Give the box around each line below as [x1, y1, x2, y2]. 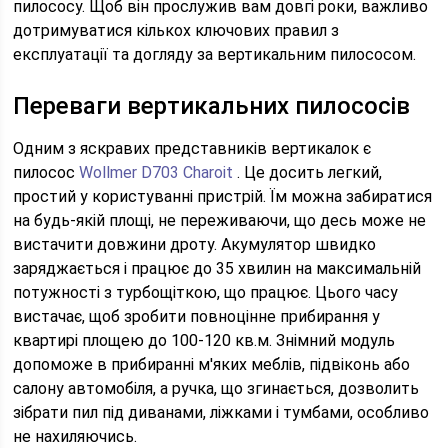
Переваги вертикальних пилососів [13, 92, 411, 120]
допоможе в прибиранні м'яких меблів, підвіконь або [13, 355, 411, 374]
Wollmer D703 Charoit [79, 163, 234, 182]
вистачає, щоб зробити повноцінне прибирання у [13, 307, 381, 326]
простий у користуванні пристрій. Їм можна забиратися [13, 187, 433, 206]
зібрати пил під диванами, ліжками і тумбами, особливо [13, 403, 430, 422]
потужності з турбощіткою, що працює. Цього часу [13, 283, 399, 302]
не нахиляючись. [13, 427, 138, 446]
